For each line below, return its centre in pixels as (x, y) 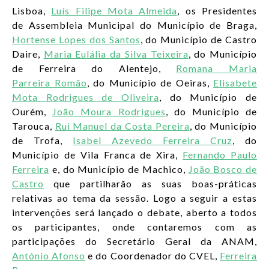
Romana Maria (217, 68)
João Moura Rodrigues (109, 111)
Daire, (28, 54)
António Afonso (49, 255)
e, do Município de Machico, (119, 169)
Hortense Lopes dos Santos (76, 39)
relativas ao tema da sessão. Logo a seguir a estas (134, 198)
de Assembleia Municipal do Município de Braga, (134, 25)
